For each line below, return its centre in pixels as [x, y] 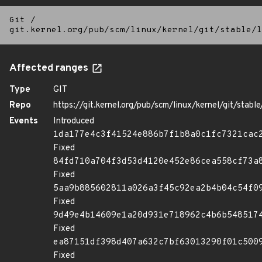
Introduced [74, 121]
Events [24, 121]
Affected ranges [50, 68]
